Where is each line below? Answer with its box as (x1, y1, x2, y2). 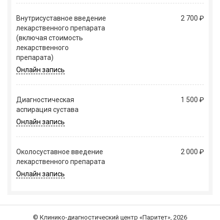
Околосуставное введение (16, 148, 103, 156)
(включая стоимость (16, 34, 83, 42)
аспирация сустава (16, 106, 79, 114)
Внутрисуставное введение (16, 14, 106, 23)
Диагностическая (16, 96, 74, 104)
